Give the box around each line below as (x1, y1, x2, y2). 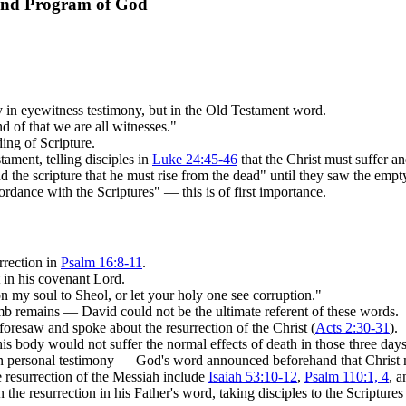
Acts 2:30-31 (315, 320, 390, 336)
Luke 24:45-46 (152, 150, 237, 167)
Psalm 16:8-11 (61, 255, 142, 271)
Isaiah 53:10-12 (208, 369, 297, 385)
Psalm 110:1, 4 (304, 369, 389, 385)
